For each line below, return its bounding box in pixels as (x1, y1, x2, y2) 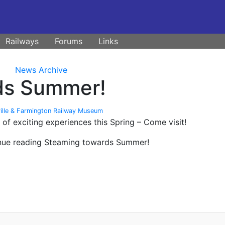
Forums (55, 36, 82, 47)
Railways (6, 36, 39, 47)
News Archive (15, 65, 67, 75)
